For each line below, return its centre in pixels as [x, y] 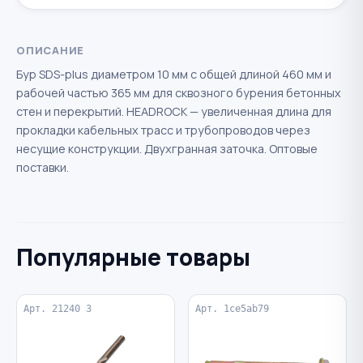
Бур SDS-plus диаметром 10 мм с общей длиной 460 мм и [174, 75]
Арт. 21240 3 [58, 309]
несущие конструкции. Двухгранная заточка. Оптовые [167, 149]
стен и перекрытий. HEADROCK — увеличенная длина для [174, 112]
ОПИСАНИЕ [51, 51]
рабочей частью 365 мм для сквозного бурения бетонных [179, 93]
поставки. [43, 168]
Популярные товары [133, 257]
